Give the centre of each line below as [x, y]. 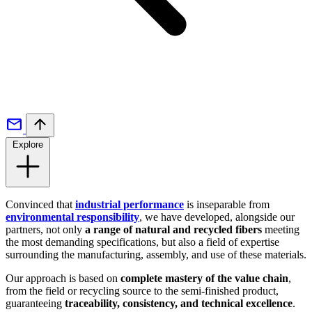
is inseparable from [227, 205]
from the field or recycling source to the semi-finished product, [142, 291]
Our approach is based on [63, 279]
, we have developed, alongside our [217, 217]
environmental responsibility [72, 217]
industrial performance [130, 205]
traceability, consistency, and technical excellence [179, 304]
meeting [281, 230]
